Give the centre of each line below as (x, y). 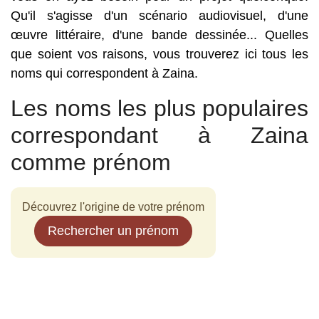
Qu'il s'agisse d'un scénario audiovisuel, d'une (159, 16)
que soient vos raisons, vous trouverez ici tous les (159, 54)
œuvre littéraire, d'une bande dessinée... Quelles (159, 35)
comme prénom (91, 162)
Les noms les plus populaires (159, 108)
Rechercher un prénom (113, 231)
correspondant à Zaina (159, 135)
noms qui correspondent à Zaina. (104, 73)
